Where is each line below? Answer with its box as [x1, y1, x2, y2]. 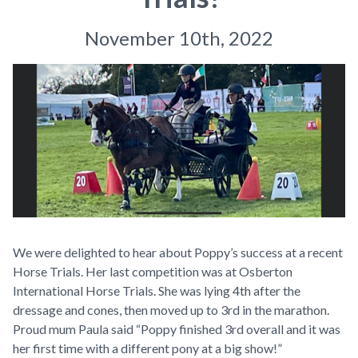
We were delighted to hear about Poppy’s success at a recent [13, 244, 343, 260]
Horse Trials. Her [13, 263, 109, 279]
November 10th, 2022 [85, 26, 273, 50]
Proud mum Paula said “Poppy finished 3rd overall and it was [13, 320, 340, 336]
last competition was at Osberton [109, 263, 292, 279]
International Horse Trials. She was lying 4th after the [13, 282, 300, 298]
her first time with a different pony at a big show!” [13, 340, 282, 356]
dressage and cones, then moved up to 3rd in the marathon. [13, 301, 329, 317]
